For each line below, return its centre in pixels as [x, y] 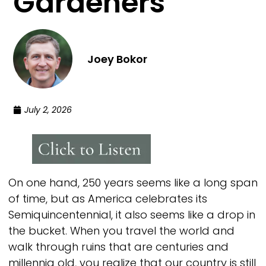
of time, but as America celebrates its [108, 198]
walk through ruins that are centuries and [118, 246]
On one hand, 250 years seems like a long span [133, 182]
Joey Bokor [118, 59]
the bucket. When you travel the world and [121, 230]
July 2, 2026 [48, 110]
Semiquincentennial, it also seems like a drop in [132, 214]
